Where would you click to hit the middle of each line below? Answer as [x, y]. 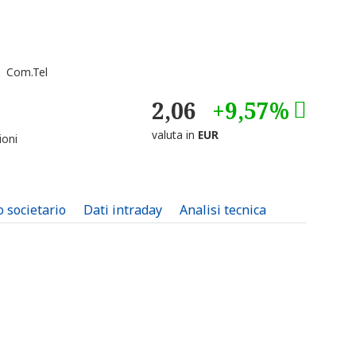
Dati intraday [123, 210]
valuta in [175, 135]
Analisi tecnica [223, 210]
